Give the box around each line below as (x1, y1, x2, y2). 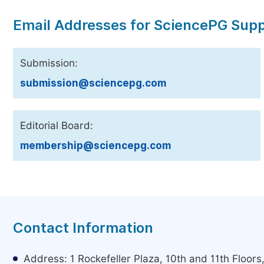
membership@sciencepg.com (20, 140, 171, 151)
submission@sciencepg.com (20, 77, 166, 89)
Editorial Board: (20, 120, 93, 131)
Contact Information (13, 219, 153, 236)
